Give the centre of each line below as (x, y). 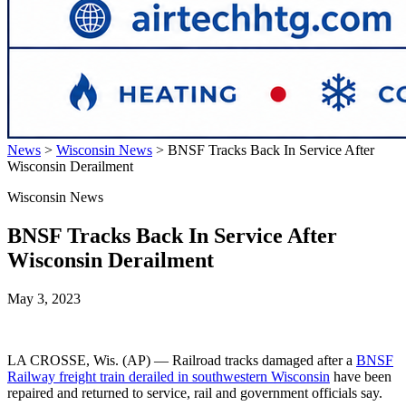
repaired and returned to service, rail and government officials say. (195, 392)
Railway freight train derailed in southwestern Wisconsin (169, 376)
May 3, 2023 (44, 298)
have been (361, 376)
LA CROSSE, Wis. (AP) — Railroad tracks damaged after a (182, 360)
